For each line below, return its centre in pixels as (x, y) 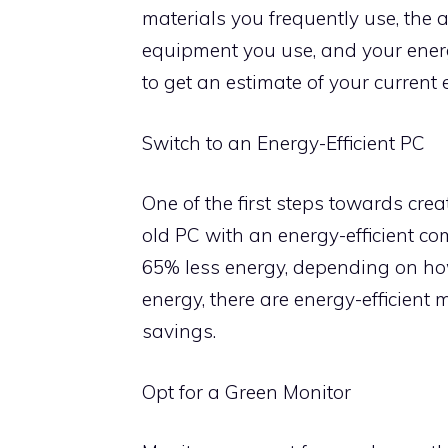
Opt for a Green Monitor (246, 391)
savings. (179, 331)
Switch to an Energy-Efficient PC (283, 142)
